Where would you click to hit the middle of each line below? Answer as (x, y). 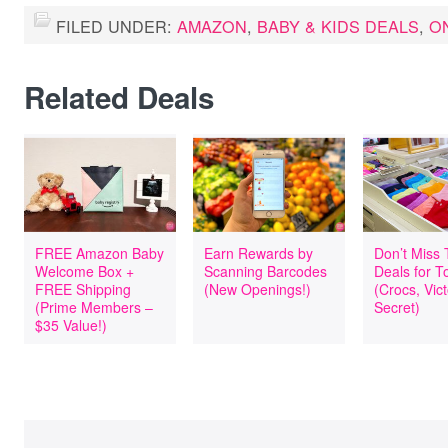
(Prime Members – (94, 307)
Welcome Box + (84, 271)
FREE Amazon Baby (99, 253)
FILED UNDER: (116, 26)
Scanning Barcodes (266, 271)
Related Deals (119, 97)
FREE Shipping (83, 289)
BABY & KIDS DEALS (338, 26)
